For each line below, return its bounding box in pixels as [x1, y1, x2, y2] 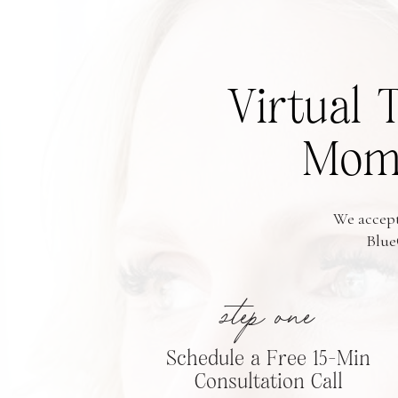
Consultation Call [194, 371, 343, 393]
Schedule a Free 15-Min [166, 348, 370, 370]
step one [222, 302, 314, 333]
